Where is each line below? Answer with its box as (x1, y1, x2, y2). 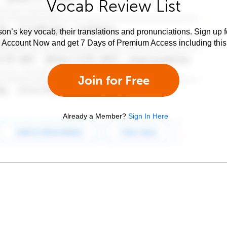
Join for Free (78, 73, 149, 88)
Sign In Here (128, 112, 168, 120)
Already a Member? (63, 112, 126, 120)
